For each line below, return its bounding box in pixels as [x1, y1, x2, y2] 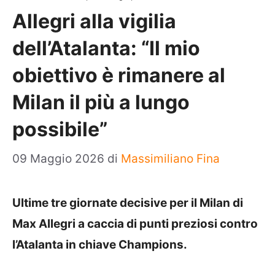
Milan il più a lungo [12, 90, 190, 114]
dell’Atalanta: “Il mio [12, 36, 200, 60]
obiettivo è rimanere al [12, 63, 225, 87]
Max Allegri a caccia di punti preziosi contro [12, 217, 258, 231]
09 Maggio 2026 [12, 152, 107, 166]
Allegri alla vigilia [12, 9, 176, 33]
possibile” [12, 117, 107, 141]
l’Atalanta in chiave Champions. [12, 238, 187, 252]
